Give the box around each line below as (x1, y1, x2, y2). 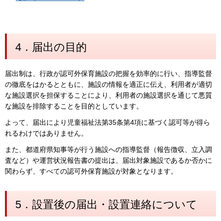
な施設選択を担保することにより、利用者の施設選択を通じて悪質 (5, 91, 212, 99)
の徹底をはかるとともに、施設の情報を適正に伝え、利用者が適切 (5, 80, 212, 88)
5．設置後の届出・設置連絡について (15, 198, 197, 211)
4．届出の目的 (15, 41, 87, 53)
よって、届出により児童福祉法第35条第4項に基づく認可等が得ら (5, 118, 210, 126)
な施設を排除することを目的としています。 (5, 102, 143, 110)
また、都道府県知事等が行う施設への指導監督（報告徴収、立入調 (5, 145, 212, 153)
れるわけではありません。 (5, 129, 88, 137)
